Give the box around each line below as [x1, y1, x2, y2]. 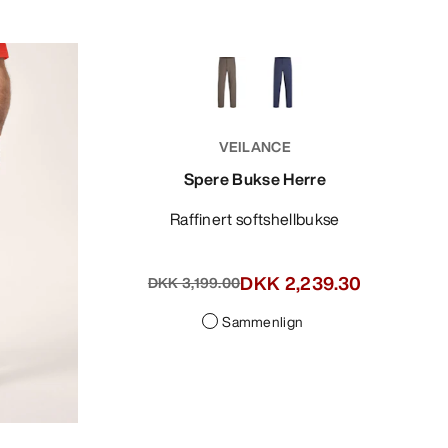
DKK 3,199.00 [147, 272, 241, 294]
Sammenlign [222, 310, 304, 332]
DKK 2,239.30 [240, 269, 362, 296]
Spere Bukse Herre [183, 166, 326, 191]
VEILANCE [218, 135, 291, 157]
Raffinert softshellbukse [180, 206, 340, 231]
